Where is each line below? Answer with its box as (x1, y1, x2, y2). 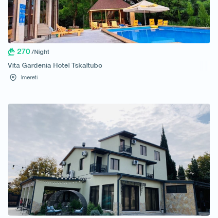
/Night (32, 48, 49, 55)
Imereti (19, 73, 38, 81)
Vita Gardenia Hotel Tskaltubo (8, 61, 102, 69)
